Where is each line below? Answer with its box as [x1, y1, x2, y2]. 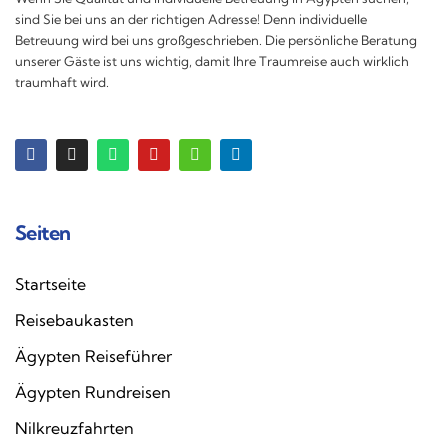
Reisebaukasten [15, 310, 134, 330]
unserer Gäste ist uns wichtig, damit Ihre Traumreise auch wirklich [15, 53, 409, 69]
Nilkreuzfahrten [15, 418, 134, 438]
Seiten [15, 220, 71, 245]
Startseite [15, 274, 86, 294]
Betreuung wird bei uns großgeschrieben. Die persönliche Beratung [15, 32, 417, 48]
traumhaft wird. [15, 74, 109, 90]
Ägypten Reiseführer [15, 346, 172, 366]
